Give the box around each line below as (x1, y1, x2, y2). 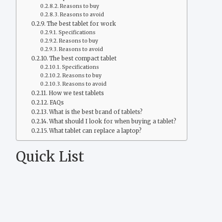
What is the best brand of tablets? (49, 108, 143, 115)
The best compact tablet (49, 55, 117, 62)
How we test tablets (49, 89, 105, 97)
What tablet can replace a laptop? (49, 127, 142, 134)
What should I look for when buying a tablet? (49, 117, 177, 125)
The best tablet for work (47, 20, 116, 27)
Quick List (16, 147, 84, 166)
